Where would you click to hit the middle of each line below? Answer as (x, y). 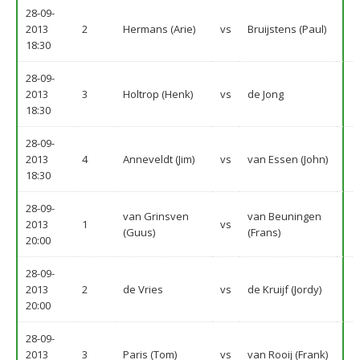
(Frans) (264, 232)
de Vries (143, 289)
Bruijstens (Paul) (287, 29)
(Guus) (139, 232)
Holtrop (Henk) (158, 94)
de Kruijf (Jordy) (284, 289)
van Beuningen (284, 216)
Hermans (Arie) (159, 29)
